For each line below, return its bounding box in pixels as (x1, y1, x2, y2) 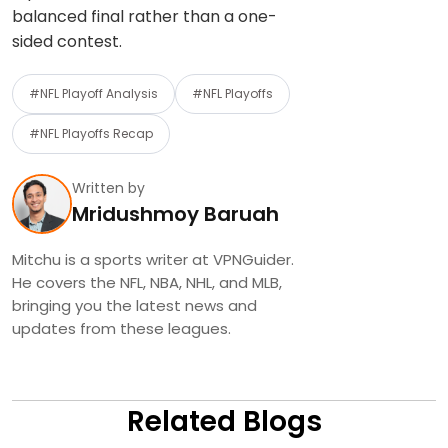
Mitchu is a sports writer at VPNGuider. (12, 248, 294, 270)
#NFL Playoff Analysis (29, 84, 158, 102)
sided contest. (12, 29, 122, 53)
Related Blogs (126, 401, 322, 441)
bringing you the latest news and (12, 294, 257, 316)
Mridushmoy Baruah (72, 200, 279, 229)
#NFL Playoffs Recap (29, 124, 153, 142)
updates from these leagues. (12, 317, 231, 339)
